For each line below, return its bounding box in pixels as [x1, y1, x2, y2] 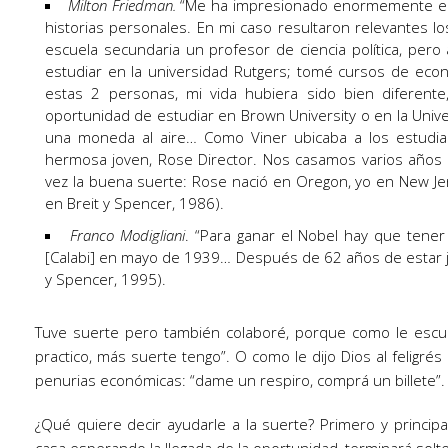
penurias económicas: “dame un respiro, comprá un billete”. [35, 370, 445, 390]
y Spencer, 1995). [45, 269, 166, 289]
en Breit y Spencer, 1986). [45, 193, 224, 213]
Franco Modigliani [69, 225, 185, 245]
